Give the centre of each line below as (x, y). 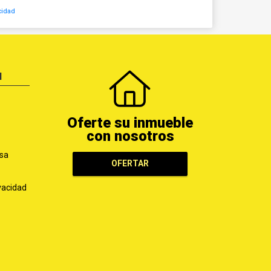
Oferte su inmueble (130, 122)
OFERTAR (130, 164)
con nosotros (130, 136)
